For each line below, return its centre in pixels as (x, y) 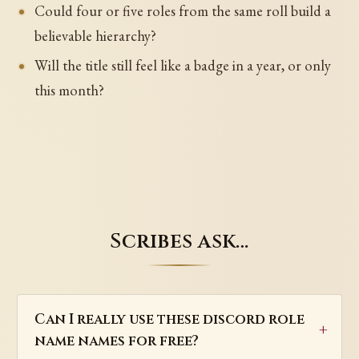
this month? (69, 91)
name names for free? (116, 341)
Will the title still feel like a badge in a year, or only (182, 66)
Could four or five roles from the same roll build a (182, 11)
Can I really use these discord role (169, 320)
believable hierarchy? (95, 36)
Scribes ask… (179, 242)
